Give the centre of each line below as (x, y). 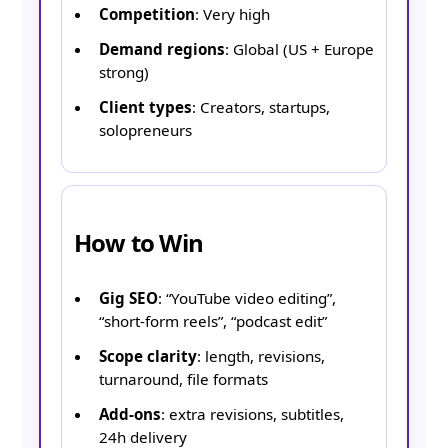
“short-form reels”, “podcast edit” (213, 321)
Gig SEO (128, 298)
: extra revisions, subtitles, (252, 413)
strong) (124, 71)
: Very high (232, 14)
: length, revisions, (261, 356)
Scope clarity (148, 356)
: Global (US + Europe (299, 48)
